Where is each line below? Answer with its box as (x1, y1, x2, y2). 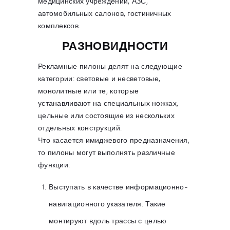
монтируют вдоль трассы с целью (49, 215, 167, 225)
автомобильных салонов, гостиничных (38, 8, 171, 18)
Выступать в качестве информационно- (49, 181, 188, 191)
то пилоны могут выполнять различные (38, 147, 175, 157)
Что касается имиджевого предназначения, (38, 135, 189, 145)
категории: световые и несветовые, (38, 73, 161, 83)
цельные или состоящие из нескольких (38, 110, 175, 120)
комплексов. (38, 21, 81, 31)
